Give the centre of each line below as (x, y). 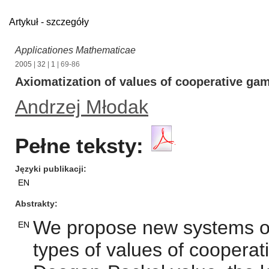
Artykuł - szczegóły (49, 22)
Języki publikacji (49, 169)
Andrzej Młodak (82, 107)
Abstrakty (35, 204)
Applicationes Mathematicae (75, 50)
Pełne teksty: (79, 146)
